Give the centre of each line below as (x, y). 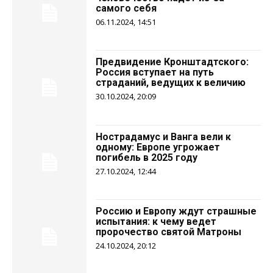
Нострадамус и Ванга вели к (164, 136)
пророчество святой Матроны (169, 232)
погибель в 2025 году (147, 157)
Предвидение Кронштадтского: (172, 62)
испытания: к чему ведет (156, 222)
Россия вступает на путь (155, 73)
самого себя (126, 8)
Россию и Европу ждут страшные (176, 211)
